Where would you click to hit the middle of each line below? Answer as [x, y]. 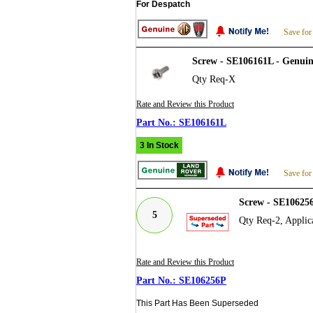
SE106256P [203, 280]
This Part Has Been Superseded [197, 303]
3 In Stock [159, 145]
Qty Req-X [214, 79]
